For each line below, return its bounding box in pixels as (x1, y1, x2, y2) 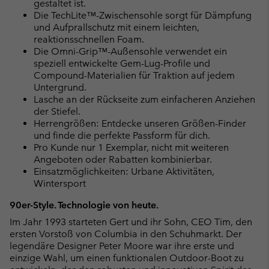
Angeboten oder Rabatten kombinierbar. (34, 153, 212, 165)
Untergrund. (34, 81, 86, 93)
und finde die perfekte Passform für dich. (34, 129, 210, 141)
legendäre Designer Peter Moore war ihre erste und (10, 240, 234, 252)
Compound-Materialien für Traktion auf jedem (34, 69, 235, 81)
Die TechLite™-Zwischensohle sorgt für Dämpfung (34, 9, 252, 21)
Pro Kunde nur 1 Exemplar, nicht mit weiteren (34, 141, 229, 153)
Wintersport (34, 177, 86, 189)
